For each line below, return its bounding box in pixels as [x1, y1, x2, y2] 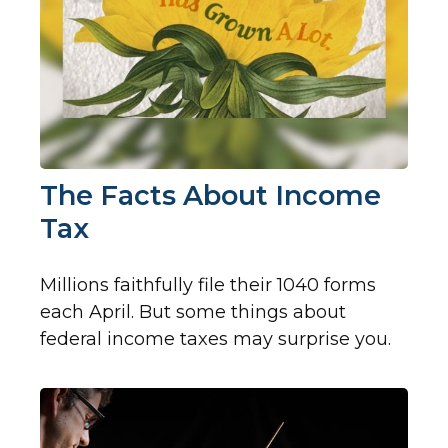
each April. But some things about [40, 301, 346, 324]
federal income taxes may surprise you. [40, 328, 391, 351]
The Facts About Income [40, 179, 381, 213]
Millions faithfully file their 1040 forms [40, 274, 376, 297]
